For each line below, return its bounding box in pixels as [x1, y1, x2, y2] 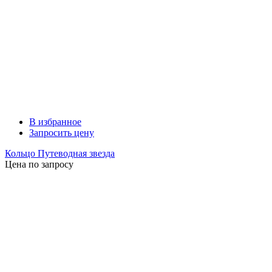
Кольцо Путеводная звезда [5, 148, 115, 159]
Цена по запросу [5, 159, 73, 170]
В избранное [29, 117, 81, 127]
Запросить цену [29, 127, 94, 138]
